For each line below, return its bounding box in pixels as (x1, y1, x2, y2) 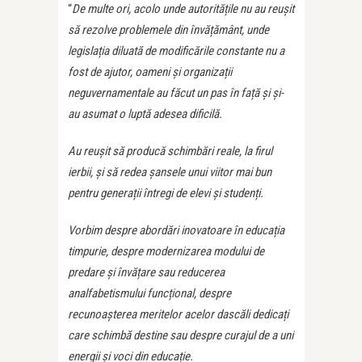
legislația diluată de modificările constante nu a (68, 43, 284, 58)
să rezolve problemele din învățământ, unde (68, 22, 269, 37)
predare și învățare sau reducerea (68, 264, 225, 280)
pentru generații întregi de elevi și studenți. (68, 185, 263, 200)
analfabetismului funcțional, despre (68, 285, 231, 301)
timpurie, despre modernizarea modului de (68, 243, 264, 259)
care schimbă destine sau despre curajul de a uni (68, 327, 293, 343)
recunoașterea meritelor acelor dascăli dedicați (68, 306, 288, 322)
